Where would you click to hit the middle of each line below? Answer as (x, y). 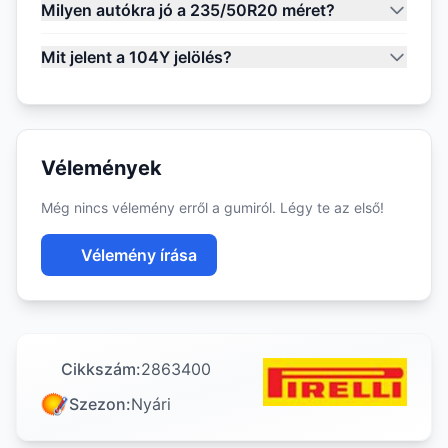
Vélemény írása (139, 255)
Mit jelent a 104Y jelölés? (136, 57)
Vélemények (101, 168)
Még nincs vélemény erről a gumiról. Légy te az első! (212, 207)
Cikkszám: (101, 369)
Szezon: (100, 404)
